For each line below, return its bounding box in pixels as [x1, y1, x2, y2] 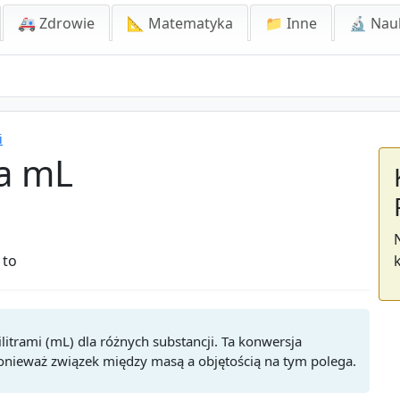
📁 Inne [265, 13, 317, 33]
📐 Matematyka [127, 13, 233, 33]
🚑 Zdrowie [18, 13, 95, 33]
